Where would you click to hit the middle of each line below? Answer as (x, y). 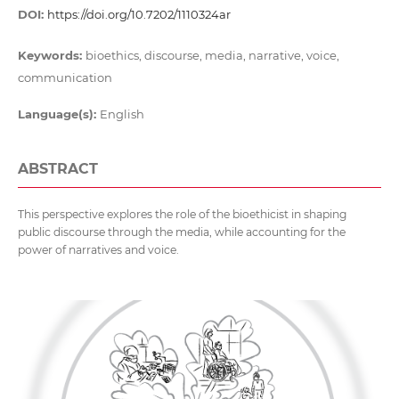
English (122, 114)
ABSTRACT (57, 169)
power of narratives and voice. (98, 250)
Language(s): (58, 114)
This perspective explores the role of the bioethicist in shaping (182, 215)
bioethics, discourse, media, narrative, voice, (212, 56)
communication (65, 78)
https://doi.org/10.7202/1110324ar (138, 15)
